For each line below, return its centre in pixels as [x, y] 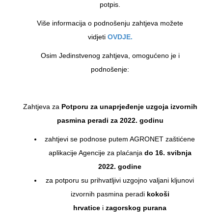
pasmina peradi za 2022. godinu [110, 120]
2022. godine [120, 166]
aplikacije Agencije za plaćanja [96, 152]
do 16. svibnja [168, 152]
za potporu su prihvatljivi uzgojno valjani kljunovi [120, 180]
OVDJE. [120, 37]
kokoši [158, 194]
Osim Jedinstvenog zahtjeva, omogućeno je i [110, 55]
